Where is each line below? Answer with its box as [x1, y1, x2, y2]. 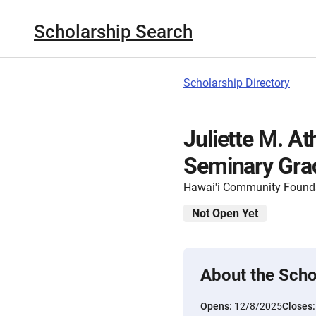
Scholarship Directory [183, 76, 290, 90]
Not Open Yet [192, 207, 258, 220]
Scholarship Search [34, 20, 193, 42]
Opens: [200, 300, 234, 312]
